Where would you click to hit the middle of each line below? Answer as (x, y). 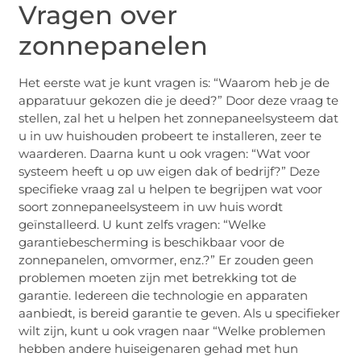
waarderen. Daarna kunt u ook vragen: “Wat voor (165, 153)
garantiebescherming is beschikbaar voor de (152, 242)
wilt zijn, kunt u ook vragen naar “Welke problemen (172, 330)
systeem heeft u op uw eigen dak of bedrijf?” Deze (170, 171)
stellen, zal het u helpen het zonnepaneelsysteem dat (179, 118)
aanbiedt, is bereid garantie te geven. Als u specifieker (180, 313)
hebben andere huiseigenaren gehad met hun (159, 348)
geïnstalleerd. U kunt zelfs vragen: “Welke (143, 224)
